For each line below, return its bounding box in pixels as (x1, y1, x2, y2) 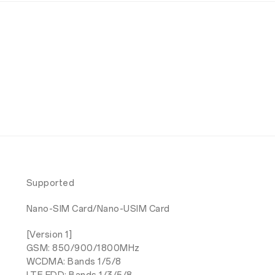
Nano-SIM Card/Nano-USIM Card (26, 204, 170, 215)
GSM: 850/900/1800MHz (26, 243, 140, 254)
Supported (26, 178, 75, 189)
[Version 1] (26, 230, 72, 241)
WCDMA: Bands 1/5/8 (26, 257, 122, 268)
